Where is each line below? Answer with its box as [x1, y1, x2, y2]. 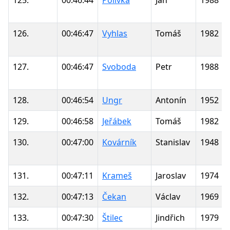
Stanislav [156, 136, 190, 148]
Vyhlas [102, 27, 127, 39]
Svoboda [102, 61, 136, 72]
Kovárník [102, 136, 137, 148]
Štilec [102, 212, 123, 223]
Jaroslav [156, 169, 186, 181]
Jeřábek [102, 115, 131, 127]
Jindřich [156, 212, 185, 223]
